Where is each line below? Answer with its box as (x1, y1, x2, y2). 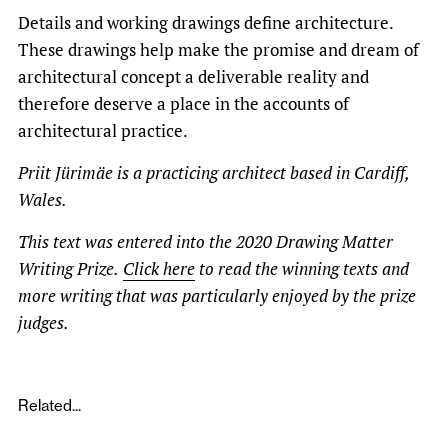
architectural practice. (18, 118, 188, 142)
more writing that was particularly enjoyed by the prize (18, 283, 416, 307)
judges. (18, 310, 69, 334)
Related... (18, 395, 81, 415)
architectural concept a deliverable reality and (18, 64, 369, 88)
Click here (123, 256, 195, 280)
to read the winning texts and (195, 256, 409, 280)
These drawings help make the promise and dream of (18, 37, 419, 61)
